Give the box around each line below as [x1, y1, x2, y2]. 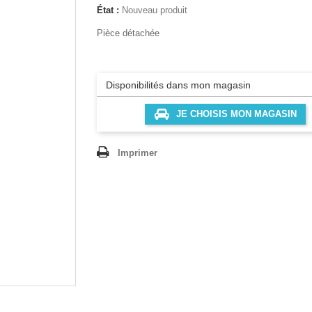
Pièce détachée [97, 28, 159, 38]
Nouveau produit [122, 5, 187, 15]
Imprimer [118, 148, 157, 158]
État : [97, 5, 119, 15]
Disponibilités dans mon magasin [105, 79, 251, 91]
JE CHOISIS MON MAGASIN [175, 109, 297, 119]
